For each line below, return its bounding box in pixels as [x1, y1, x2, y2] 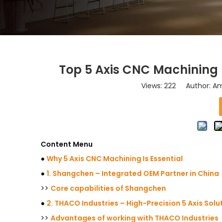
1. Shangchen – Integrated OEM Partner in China [47, 168, 219, 178]
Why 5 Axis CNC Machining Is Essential [47, 154, 183, 164]
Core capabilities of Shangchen [51, 183, 166, 193]
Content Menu [41, 139, 93, 149]
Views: [141, 81, 164, 91]
